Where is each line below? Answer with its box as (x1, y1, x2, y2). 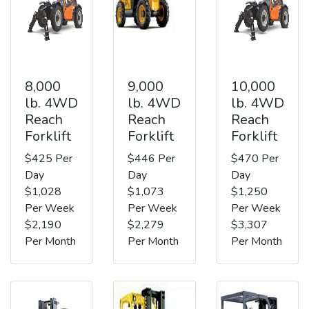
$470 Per (230, 150, 279, 166)
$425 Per (25, 150, 72, 166)
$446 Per (128, 150, 176, 166)
